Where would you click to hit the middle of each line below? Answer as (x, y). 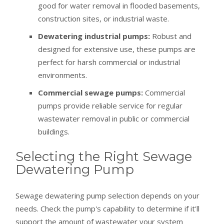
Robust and (171, 36)
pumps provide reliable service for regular (110, 106)
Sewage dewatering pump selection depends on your (108, 195)
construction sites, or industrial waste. (104, 19)
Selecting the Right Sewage (104, 156)
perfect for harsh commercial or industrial (109, 62)
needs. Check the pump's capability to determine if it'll (108, 208)
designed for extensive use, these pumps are (117, 49)
